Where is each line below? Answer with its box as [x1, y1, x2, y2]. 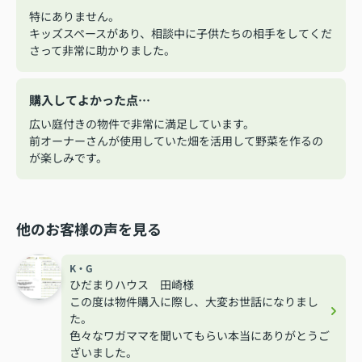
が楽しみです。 [29, 149, 107, 166]
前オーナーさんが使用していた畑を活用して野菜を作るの [29, 132, 323, 149]
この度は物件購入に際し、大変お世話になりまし [69, 293, 318, 309]
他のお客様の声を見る [16, 217, 162, 239]
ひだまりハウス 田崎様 [69, 276, 194, 293]
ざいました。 [69, 343, 137, 360]
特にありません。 [29, 7, 120, 24]
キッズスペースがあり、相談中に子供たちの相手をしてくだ [29, 24, 332, 41]
